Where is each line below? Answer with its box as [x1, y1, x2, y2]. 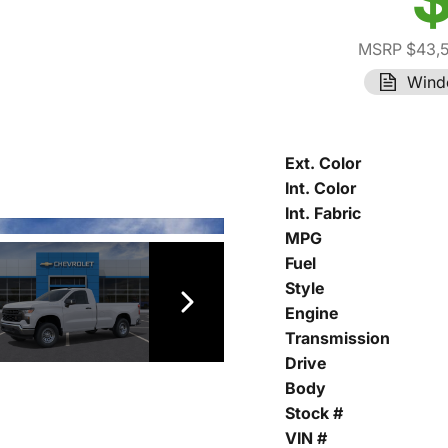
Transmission [285, 328, 390, 349]
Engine [285, 303, 338, 324]
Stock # [285, 403, 343, 424]
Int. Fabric [285, 203, 361, 224]
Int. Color [285, 178, 356, 199]
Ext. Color [285, 153, 361, 174]
